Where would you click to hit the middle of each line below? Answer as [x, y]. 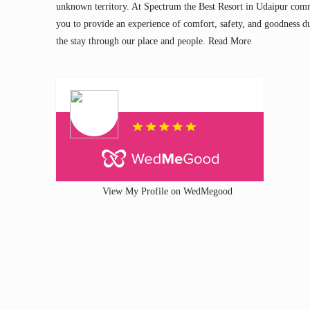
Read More [229, 41]
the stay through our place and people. [132, 41]
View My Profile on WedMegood [167, 191]
